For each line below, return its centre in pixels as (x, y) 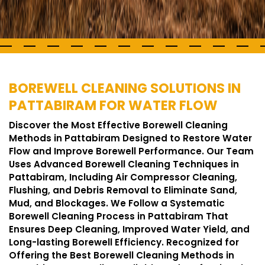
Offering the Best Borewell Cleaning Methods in (122, 255)
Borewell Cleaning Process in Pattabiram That (119, 216)
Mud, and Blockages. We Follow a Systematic (117, 203)
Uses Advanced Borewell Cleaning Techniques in (124, 164)
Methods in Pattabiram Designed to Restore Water (130, 138)
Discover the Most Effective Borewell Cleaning (118, 125)
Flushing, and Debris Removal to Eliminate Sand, (123, 190)
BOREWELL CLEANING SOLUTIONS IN (125, 88)
